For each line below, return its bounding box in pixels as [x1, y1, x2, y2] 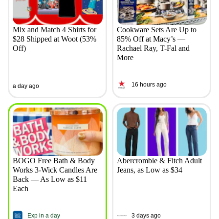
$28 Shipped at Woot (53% [12, 35, 96, 44]
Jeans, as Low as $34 [116, 166, 182, 175]
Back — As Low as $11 [12, 175, 87, 184]
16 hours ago [131, 81, 167, 88]
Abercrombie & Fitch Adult [116, 156, 202, 165]
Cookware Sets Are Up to [116, 25, 197, 34]
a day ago [12, 82, 39, 89]
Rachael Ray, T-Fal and [116, 44, 190, 53]
